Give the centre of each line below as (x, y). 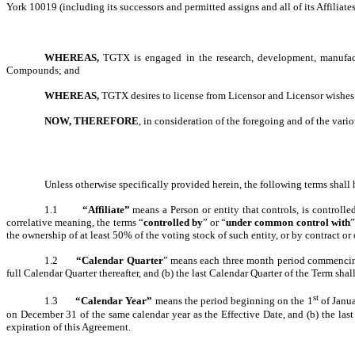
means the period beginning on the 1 (233, 301)
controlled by (173, 223)
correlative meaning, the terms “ (75, 223)
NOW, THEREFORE (92, 121)
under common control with (288, 223)
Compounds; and (43, 71)
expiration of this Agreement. (69, 326)
